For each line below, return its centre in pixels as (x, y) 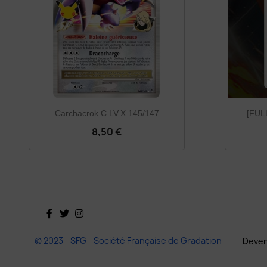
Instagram (109, 230)
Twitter (87, 230)
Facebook (77, 230)
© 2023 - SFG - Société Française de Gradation (128, 240)
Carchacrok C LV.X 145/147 (107, 113)
